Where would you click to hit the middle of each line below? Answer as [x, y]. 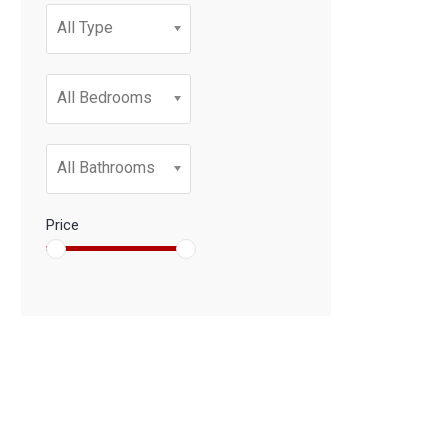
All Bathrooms [106, 167]
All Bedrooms [104, 97]
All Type [85, 27]
